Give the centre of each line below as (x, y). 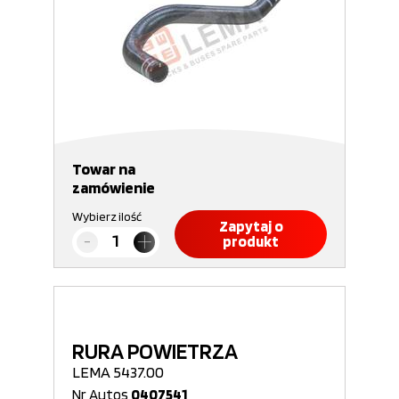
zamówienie (114, 187)
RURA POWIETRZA (155, 351)
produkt (251, 241)
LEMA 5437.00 (118, 372)
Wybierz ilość (107, 216)
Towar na (104, 169)
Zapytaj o (251, 226)
